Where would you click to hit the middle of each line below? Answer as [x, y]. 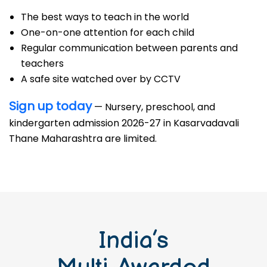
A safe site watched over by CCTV [101, 79]
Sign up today [50, 106]
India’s [133, 241]
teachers [42, 63]
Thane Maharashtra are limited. [83, 139]
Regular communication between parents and [129, 48]
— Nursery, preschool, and [153, 107]
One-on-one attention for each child [108, 32]
